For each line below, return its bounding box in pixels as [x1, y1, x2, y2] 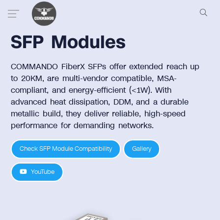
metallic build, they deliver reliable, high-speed [11, 109, 186, 119]
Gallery [132, 144, 152, 153]
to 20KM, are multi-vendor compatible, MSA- [11, 74, 177, 84]
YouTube [31, 167, 55, 176]
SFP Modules [11, 30, 125, 55]
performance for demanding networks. [11, 121, 154, 131]
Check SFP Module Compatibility [20, 144, 112, 153]
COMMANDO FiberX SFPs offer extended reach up [11, 62, 200, 72]
